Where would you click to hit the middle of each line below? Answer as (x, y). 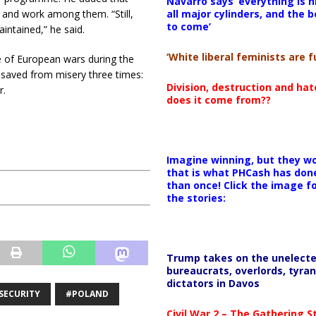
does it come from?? (218, 99)
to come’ (188, 26)
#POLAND (87, 294)
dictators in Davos (213, 283)
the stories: (196, 197)
